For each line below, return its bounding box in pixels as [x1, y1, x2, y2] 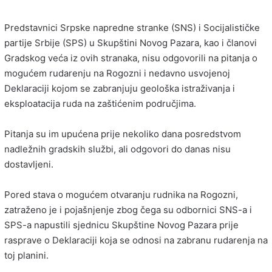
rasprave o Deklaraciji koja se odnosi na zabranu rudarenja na [4, 234, 268, 246]
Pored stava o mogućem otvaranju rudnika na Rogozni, [4, 189, 238, 201]
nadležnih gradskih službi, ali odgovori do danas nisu [4, 143, 231, 155]
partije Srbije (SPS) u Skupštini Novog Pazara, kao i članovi [4, 37, 257, 49]
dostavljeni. [4, 158, 53, 171]
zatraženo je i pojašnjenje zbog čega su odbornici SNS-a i [4, 204, 252, 216]
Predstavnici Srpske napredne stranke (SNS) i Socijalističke [4, 22, 260, 34]
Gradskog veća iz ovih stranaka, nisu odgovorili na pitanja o [4, 52, 257, 64]
